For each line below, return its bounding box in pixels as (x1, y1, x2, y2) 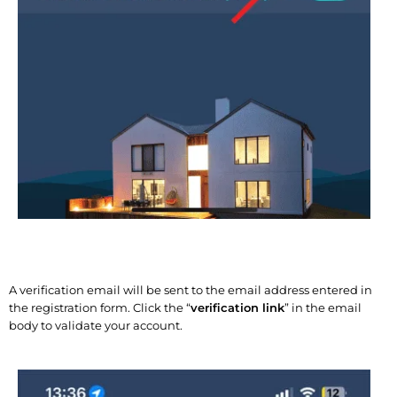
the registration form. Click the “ (9, 300, 191, 315)
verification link (191, 300, 284, 315)
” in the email (284, 300, 362, 315)
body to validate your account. (9, 318, 183, 333)
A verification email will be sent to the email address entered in (9, 283, 372, 298)
